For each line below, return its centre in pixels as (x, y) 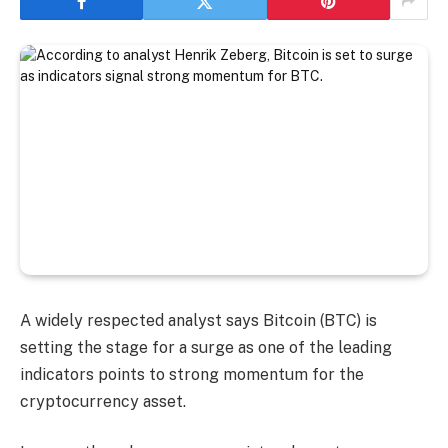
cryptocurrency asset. (103, 401)
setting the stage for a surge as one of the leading (206, 347)
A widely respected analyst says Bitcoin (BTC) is (198, 320)
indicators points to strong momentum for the (192, 374)
